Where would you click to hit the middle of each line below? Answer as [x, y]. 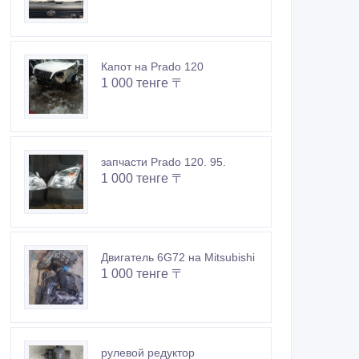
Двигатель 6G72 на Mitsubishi [178, 258]
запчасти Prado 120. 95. [163, 162]
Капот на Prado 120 [152, 67]
